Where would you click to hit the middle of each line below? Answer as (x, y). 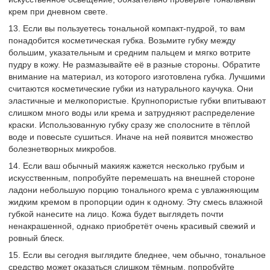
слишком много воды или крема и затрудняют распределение (132, 113)
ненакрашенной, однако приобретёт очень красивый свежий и (132, 226)
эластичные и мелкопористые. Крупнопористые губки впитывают (137, 101)
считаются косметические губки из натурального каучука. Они (131, 89)
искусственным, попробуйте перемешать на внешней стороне (132, 178)
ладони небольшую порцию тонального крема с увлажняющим (134, 190)
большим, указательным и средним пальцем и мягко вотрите (130, 52)
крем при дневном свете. (58, 11)
